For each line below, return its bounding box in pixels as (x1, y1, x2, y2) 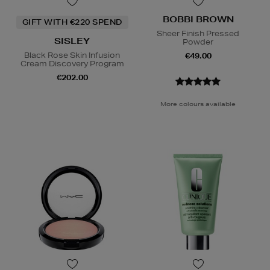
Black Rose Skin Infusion (24, 49, 120, 60)
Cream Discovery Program (20, 58, 124, 69)
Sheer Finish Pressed (157, 28, 239, 39)
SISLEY (54, 35, 90, 46)
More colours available (160, 99, 236, 108)
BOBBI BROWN (162, 13, 234, 25)
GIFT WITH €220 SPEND (22, 16, 122, 27)
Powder (183, 36, 213, 47)
